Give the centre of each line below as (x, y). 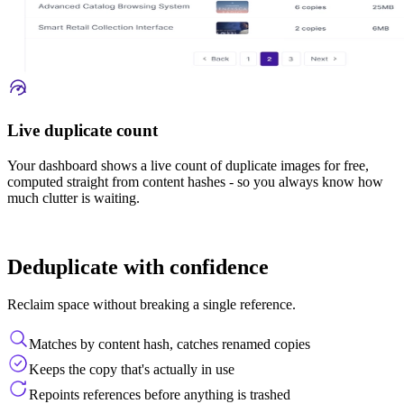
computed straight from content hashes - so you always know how (195, 181)
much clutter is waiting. (73, 197)
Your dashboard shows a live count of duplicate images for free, (188, 165)
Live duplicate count (83, 130)
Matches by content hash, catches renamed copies (170, 344)
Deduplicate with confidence (138, 266)
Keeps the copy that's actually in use (132, 370)
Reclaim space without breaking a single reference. (151, 305)
